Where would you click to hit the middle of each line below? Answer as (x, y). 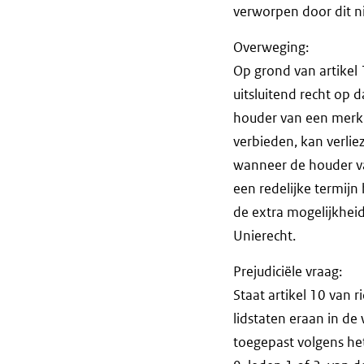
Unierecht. (266, 236)
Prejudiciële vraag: (288, 271)
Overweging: (271, 48)
